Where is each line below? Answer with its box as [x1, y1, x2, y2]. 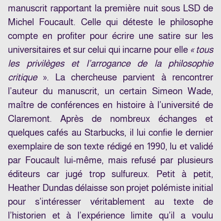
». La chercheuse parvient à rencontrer [37, 72, 213, 83]
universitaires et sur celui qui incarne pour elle [8, 44, 190, 55]
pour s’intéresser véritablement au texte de [8, 196, 213, 207]
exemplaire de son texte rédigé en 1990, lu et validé [8, 141, 213, 152]
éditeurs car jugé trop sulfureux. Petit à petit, [8, 169, 213, 180]
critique [8, 72, 37, 83]
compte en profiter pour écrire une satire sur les [8, 31, 213, 41]
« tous [190, 44, 214, 55]
